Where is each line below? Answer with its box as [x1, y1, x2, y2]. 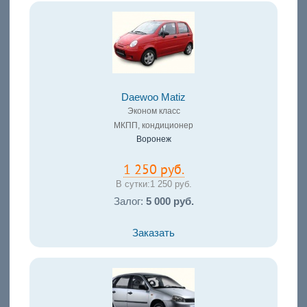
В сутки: [115, 179, 150, 190]
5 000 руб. [145, 196, 194, 208]
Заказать [132, 228, 175, 239]
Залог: [113, 196, 146, 208]
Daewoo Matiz [121, 92, 186, 103]
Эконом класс [127, 106, 180, 116]
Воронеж [136, 134, 171, 145]
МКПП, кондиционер [114, 121, 193, 131]
